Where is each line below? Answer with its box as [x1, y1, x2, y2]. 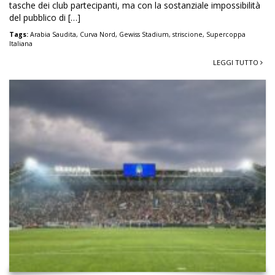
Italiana [9, 39, 33, 48]
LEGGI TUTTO [213, 57, 260, 67]
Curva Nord [80, 29, 115, 39]
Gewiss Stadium [119, 29, 169, 39]
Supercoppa [206, 29, 246, 39]
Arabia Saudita [30, 29, 76, 39]
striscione [172, 29, 203, 39]
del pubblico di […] [9, 11, 80, 23]
